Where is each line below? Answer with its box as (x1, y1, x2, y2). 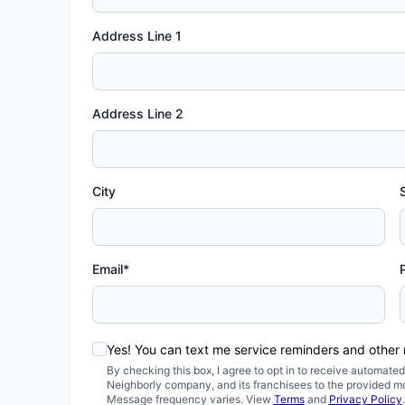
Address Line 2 (91, 106, 184, 121)
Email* (91, 261, 129, 277)
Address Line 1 (91, 28, 182, 43)
